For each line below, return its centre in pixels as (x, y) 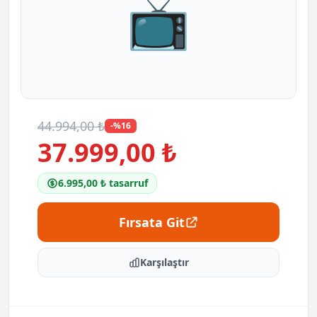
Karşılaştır (164, 262)
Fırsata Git (151, 222)
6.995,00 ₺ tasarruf (103, 183)
